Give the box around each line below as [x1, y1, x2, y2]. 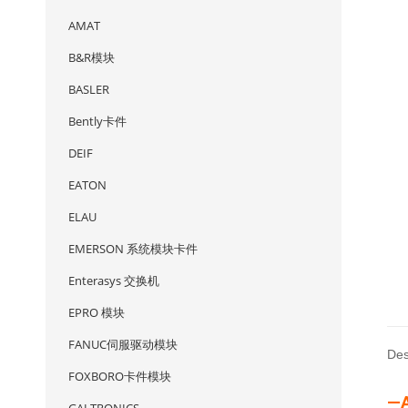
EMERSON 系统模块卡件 [68, 240, 198, 257]
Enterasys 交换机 [68, 272, 159, 289]
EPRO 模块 [68, 304, 125, 321]
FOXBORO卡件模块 [68, 368, 171, 384]
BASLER [68, 81, 109, 97]
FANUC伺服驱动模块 [68, 336, 178, 352]
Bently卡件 [68, 113, 127, 129]
